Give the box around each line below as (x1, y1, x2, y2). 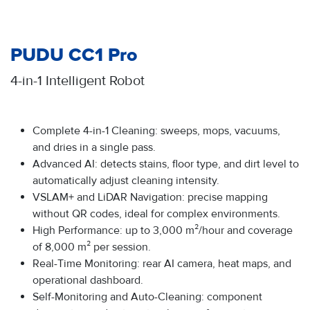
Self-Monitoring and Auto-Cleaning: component (33, 290, 262, 304)
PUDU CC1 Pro (10, 46, 138, 66)
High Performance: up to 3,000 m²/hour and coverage (33, 224, 293, 238)
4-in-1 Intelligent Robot (10, 72, 145, 90)
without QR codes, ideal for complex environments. (33, 207, 280, 221)
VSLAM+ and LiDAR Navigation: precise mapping (33, 190, 268, 205)
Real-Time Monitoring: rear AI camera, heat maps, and (33, 257, 291, 271)
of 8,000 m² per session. (33, 240, 151, 255)
